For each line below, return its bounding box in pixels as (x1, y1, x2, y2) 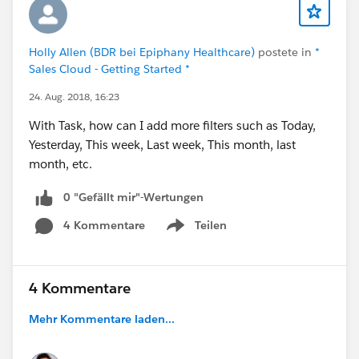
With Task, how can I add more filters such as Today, (29, 117, 316, 133)
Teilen (195, 217, 227, 232)
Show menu (163, 226, 228, 241)
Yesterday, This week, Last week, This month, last (29, 136, 296, 152)
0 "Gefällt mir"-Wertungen (63, 189, 204, 204)
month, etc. (29, 155, 95, 171)
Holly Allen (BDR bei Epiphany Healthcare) (29, 44, 255, 59)
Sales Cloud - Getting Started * (29, 61, 190, 76)
